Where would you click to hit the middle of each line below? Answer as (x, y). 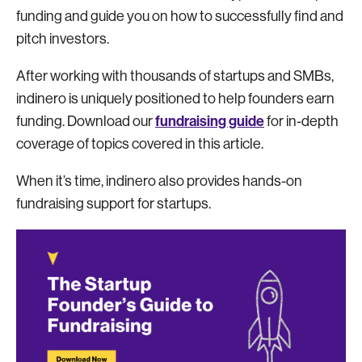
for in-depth (301, 122)
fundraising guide (210, 122)
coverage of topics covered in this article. (141, 144)
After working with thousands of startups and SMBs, (175, 76)
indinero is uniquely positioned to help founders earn (175, 99)
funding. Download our (86, 122)
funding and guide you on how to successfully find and (180, 17)
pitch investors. (64, 39)
